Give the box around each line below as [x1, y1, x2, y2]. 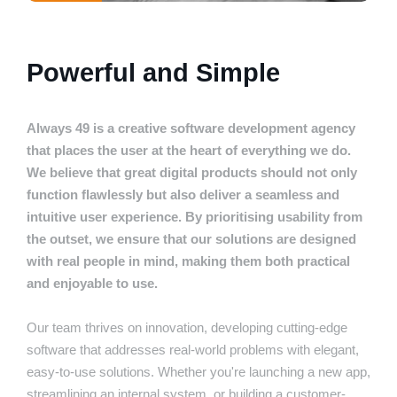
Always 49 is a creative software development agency [27, 121, 355, 136]
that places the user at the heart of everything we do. [27, 143, 351, 159]
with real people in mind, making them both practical [27, 253, 350, 269]
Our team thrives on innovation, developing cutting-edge [27, 320, 347, 336]
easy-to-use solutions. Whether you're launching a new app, [27, 364, 370, 380]
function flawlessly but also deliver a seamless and [27, 187, 339, 203]
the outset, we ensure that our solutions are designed [27, 231, 356, 247]
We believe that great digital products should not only [27, 165, 357, 181]
